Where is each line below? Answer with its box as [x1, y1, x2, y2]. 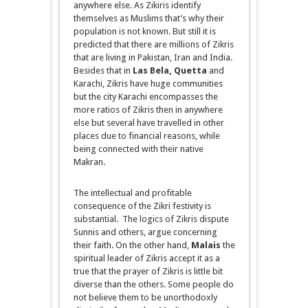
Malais [190, 239, 221, 250]
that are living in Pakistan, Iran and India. [73, 52, 232, 63]
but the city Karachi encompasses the [73, 91, 218, 102]
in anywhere [173, 104, 223, 115]
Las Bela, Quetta [132, 65, 209, 76]
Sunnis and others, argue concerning [73, 226, 217, 237]
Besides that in [73, 65, 133, 76]
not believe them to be [73, 291, 164, 302]
